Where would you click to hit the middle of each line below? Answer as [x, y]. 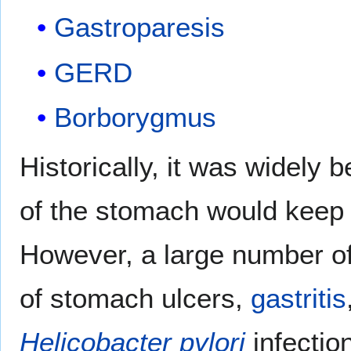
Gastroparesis [140, 27]
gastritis [299, 299]
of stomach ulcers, [135, 299]
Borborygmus [136, 118]
